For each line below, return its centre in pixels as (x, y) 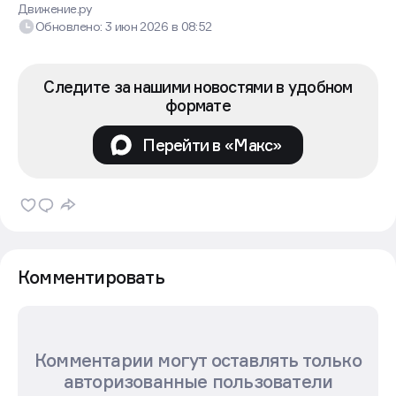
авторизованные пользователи (198, 382)
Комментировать (91, 278)
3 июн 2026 (138, 27)
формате (198, 106)
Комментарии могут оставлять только (198, 361)
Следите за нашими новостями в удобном (198, 87)
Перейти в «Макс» (212, 145)
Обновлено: (70, 27)
